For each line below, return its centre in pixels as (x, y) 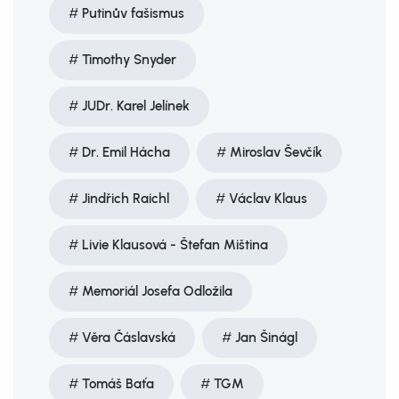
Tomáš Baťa (118, 384)
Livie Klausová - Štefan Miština (175, 245)
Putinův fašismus (133, 13)
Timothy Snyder (129, 60)
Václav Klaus (268, 199)
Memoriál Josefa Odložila (157, 291)
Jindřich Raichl (126, 199)
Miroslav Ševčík (276, 152)
